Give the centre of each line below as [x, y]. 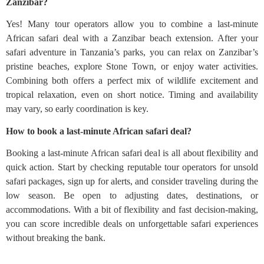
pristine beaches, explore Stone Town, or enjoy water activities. [132, 66]
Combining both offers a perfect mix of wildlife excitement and [132, 80]
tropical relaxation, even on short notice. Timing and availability [132, 94]
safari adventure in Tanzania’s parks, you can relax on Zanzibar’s [132, 52]
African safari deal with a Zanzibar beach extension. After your [132, 38]
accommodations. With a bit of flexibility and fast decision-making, [132, 209]
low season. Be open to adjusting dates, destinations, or [132, 195]
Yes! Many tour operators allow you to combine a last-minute [132, 24]
